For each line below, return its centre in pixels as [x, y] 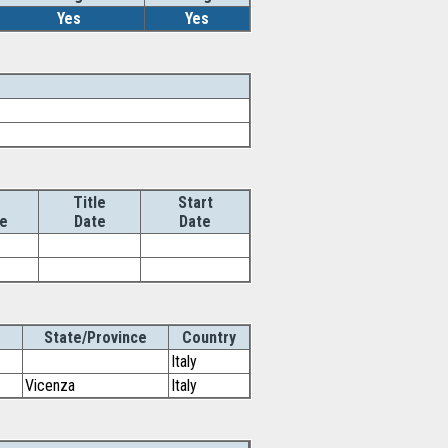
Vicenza [50, 385]
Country [209, 337]
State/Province [95, 337]
